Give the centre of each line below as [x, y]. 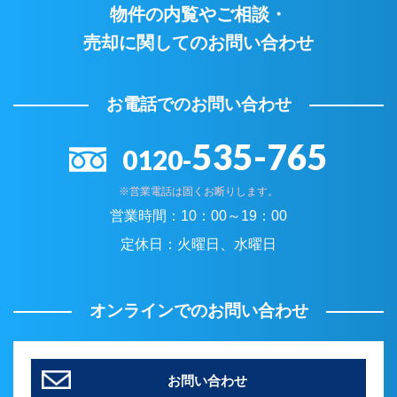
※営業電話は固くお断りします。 [198, 192]
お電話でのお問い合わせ [198, 105]
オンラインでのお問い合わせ [198, 311]
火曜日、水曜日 [227, 245]
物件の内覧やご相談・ [198, 15]
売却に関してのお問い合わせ [198, 43]
